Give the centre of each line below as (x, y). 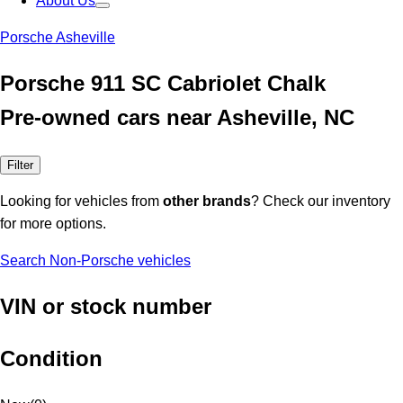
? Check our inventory (321, 201)
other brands (207, 201)
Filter (20, 165)
